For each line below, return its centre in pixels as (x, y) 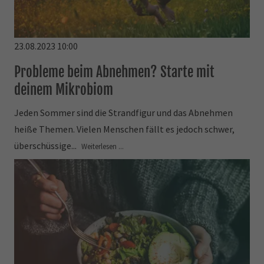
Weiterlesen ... (103, 146)
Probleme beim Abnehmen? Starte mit (115, 72)
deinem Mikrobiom (64, 89)
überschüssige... (47, 145)
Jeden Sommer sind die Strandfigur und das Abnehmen (124, 112)
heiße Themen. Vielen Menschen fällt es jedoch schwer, (125, 129)
